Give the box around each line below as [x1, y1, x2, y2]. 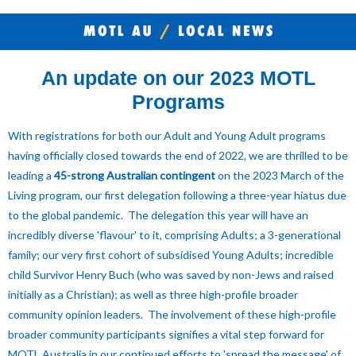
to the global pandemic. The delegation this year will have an [8, 208, 308, 222]
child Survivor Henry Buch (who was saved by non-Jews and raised [8, 268, 334, 281]
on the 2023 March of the [215, 168, 344, 182]
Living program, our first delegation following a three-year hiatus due [8, 188, 346, 202]
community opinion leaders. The [8, 308, 171, 321]
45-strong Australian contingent [54, 168, 215, 182]
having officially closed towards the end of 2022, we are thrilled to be [8, 149, 348, 162]
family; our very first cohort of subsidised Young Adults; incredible [8, 248, 334, 261]
